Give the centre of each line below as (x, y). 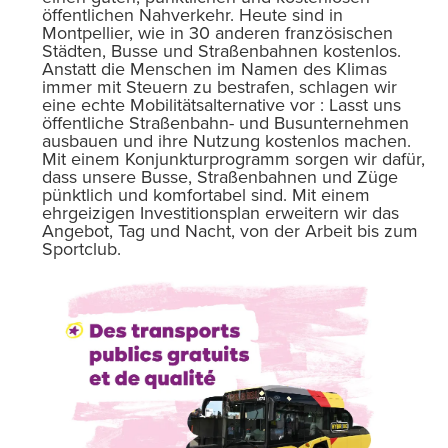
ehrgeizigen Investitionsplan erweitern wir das (220, 212)
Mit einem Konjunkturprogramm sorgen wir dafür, (233, 158)
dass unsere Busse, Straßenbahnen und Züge (220, 176)
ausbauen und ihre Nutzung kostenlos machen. (226, 140)
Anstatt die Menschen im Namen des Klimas (214, 68)
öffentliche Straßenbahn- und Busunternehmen (225, 122)
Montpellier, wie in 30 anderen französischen (217, 32)
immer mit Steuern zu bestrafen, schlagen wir (219, 86)
